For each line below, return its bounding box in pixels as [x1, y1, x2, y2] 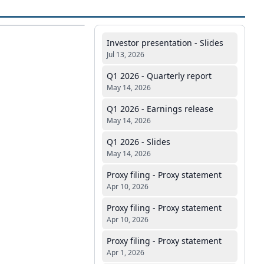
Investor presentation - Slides [107, 37, 223, 48]
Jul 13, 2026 [107, 49, 144, 60]
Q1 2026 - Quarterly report [107, 70, 212, 81]
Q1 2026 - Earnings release [107, 103, 213, 114]
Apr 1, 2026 [107, 247, 144, 258]
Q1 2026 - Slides [107, 136, 170, 147]
